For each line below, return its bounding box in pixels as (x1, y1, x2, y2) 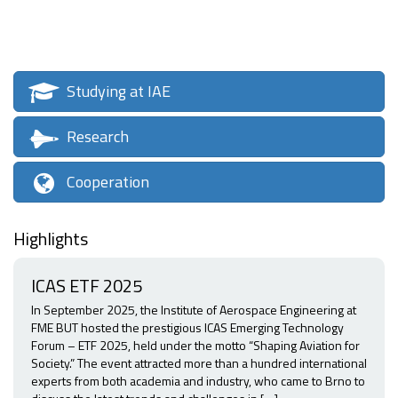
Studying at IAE (66, 79, 171, 104)
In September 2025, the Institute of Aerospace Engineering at (31, 300, 356, 320)
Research (66, 124, 129, 149)
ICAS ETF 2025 (31, 272, 142, 300)
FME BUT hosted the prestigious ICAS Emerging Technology (31, 318, 344, 338)
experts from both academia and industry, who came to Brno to (31, 371, 365, 391)
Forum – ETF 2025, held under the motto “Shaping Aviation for (31, 336, 360, 355)
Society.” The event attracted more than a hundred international (31, 354, 367, 373)
